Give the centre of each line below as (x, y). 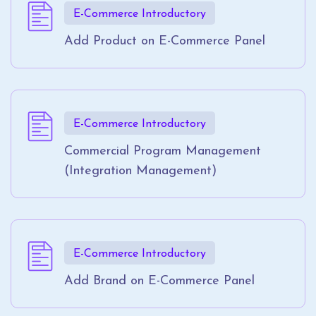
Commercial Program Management (163, 152)
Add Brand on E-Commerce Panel (159, 281)
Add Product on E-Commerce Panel (165, 42)
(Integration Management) (140, 171)
